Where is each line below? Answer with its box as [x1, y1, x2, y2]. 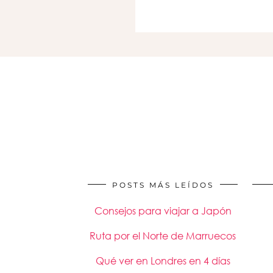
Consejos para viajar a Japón [94, 205, 232, 217]
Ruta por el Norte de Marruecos [90, 230, 236, 242]
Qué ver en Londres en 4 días [95, 255, 230, 267]
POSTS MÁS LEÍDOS [112, 180, 214, 190]
